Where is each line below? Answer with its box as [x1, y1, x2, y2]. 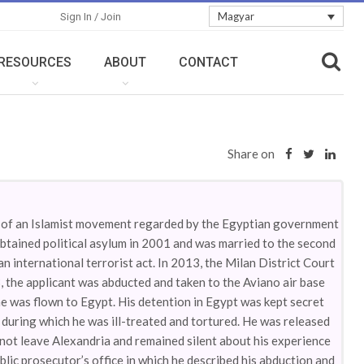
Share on [227, 146, 275, 161]
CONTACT [179, 54, 239, 70]
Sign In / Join [60, 11, 122, 23]
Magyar [217, 10, 254, 24]
